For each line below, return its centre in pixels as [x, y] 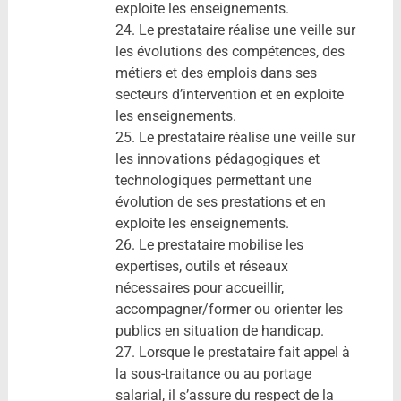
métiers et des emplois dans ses [216, 73]
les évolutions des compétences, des [230, 51]
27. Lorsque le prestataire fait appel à [232, 352]
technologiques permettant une [213, 180]
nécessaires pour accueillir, [199, 287]
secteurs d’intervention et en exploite [229, 94]
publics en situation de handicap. [219, 330]
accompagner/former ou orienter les [229, 309]
